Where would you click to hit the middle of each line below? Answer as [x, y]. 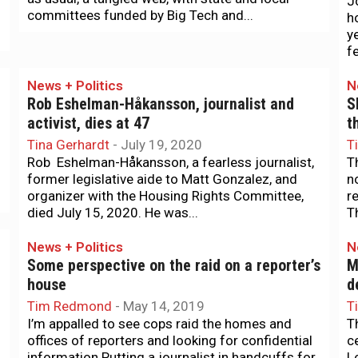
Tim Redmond [70, 306]
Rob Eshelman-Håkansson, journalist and [161, 104]
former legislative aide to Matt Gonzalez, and [162, 179]
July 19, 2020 [161, 145]
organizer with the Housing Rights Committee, [165, 196]
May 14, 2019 [164, 306]
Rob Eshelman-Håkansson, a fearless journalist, [171, 162]
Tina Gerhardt [68, 145]
